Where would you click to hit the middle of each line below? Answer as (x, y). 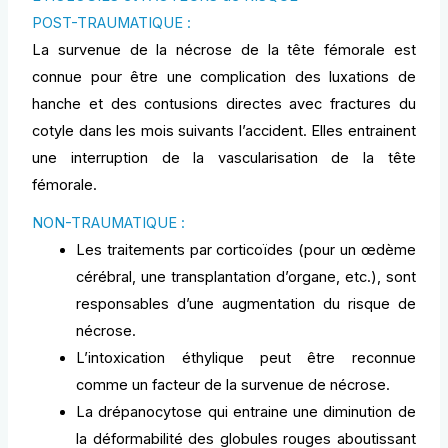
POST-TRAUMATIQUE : (112, 22)
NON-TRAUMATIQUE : (109, 222)
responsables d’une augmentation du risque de (246, 303)
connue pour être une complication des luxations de (224, 76)
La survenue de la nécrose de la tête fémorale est (224, 49)
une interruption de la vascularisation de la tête (224, 157)
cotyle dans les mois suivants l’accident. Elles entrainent (224, 130)
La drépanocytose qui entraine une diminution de (246, 411)
